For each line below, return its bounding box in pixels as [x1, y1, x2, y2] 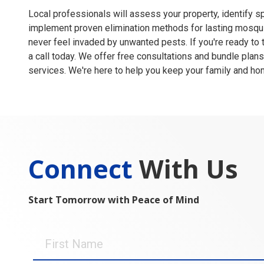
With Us [133, 151, 238, 186]
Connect [28, 151, 133, 186]
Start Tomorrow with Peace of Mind [28, 193, 199, 206]
